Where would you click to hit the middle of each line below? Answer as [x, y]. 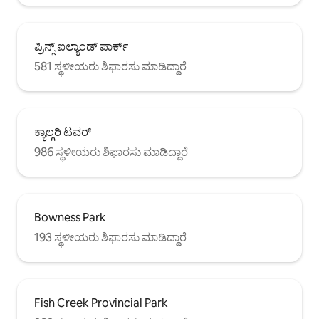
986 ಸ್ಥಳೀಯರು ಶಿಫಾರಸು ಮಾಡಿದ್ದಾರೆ [111, 152]
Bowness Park [70, 217]
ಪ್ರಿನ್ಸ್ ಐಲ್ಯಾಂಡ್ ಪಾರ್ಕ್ [81, 46]
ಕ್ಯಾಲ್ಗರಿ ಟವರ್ [63, 132]
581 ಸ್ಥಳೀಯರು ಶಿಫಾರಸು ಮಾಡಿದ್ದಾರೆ [110, 66]
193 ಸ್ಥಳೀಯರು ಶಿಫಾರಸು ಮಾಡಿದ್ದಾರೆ [110, 237]
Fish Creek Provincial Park [101, 303]
